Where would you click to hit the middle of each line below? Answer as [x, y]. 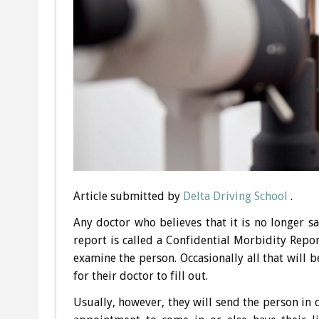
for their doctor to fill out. [140, 276]
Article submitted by [128, 196]
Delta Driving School [235, 196]
